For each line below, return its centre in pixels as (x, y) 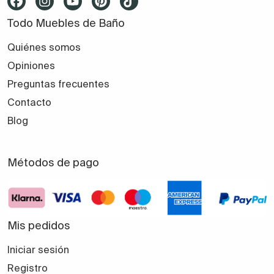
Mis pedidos (39, 225)
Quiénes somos (44, 47)
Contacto (29, 102)
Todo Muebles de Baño (66, 23)
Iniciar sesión (38, 249)
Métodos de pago (53, 162)
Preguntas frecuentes (58, 83)
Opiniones (31, 65)
